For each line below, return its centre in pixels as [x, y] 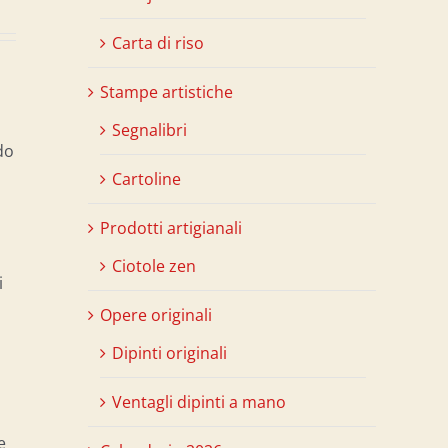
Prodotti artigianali [171, 227]
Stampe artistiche [166, 91]
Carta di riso [158, 42]
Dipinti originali [169, 352]
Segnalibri [149, 129]
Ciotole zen [154, 265]
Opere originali [156, 314]
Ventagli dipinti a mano [199, 401]
